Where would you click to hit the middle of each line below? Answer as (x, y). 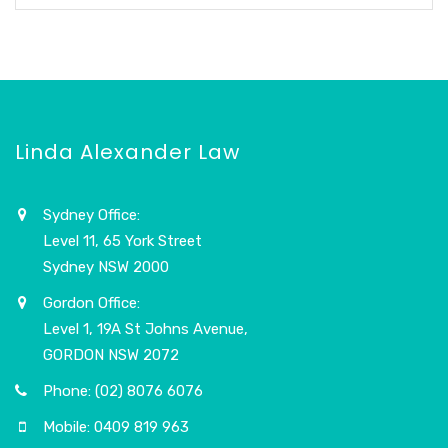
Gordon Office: (91, 302)
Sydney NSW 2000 (106, 266)
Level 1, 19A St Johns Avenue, (145, 328)
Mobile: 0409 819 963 (116, 426)
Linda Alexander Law (127, 151)
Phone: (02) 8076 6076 (123, 390)
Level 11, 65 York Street (122, 240)
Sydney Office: (91, 214)
